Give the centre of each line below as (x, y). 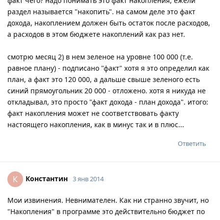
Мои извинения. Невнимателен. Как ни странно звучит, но (108, 200)
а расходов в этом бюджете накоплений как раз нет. (96, 34)
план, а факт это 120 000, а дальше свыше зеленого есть (104, 79)
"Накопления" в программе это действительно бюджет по (106, 211)
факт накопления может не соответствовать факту (93, 113)
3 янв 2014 (88, 179)
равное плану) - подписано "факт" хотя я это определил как (108, 68)
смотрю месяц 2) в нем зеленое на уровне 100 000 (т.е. (100, 56)
